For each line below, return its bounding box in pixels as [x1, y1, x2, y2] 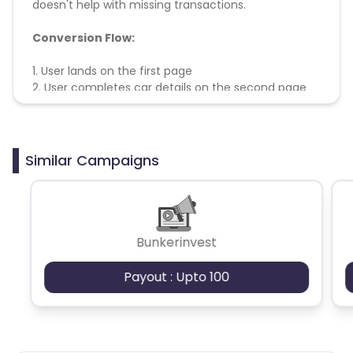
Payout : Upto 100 [123, 267, 229, 286]
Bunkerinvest [136, 232, 217, 251]
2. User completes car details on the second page [32, 79, 307, 95]
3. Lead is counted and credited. [32, 95, 208, 112]
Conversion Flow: [32, 29, 135, 46]
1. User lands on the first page [32, 62, 192, 79]
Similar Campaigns [25, 150, 159, 170]
